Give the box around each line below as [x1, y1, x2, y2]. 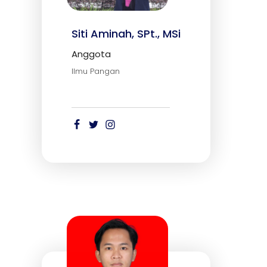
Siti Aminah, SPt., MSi [72, 26, 181, 41]
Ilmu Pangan [72, 65, 120, 77]
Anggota [72, 47, 111, 60]
